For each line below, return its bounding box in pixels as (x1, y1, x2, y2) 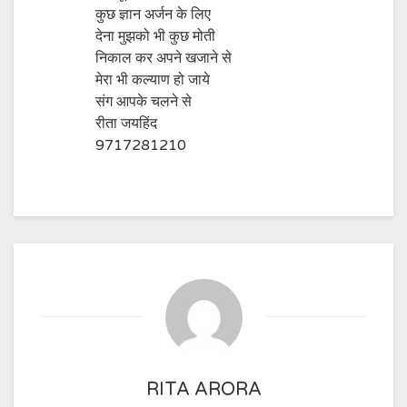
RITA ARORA (145, 379, 262, 401)
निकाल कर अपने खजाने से (95, 49, 232, 67)
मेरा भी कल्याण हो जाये (95, 71, 210, 89)
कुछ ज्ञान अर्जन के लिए (95, 5, 211, 24)
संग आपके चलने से (95, 93, 192, 111)
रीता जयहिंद (95, 114, 157, 133)
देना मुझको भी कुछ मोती (95, 27, 215, 45)
